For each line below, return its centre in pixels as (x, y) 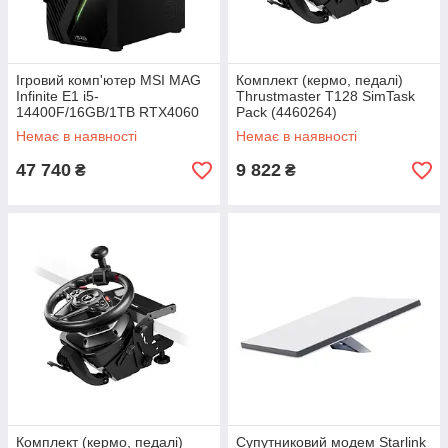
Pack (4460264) (286, 112)
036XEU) (44, 144)
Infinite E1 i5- (57, 96)
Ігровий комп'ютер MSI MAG (108, 80)
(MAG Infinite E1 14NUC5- (99, 128)
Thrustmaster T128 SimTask (325, 96)
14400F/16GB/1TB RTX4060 (107, 112)
